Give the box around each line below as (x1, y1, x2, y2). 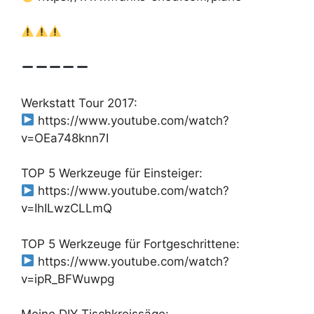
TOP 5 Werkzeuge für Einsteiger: (21, 166, 203, 180)
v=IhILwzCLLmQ (21, 201, 112, 215)
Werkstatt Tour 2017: (21, 95, 137, 110)
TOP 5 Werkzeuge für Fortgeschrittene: (21, 236, 240, 251)
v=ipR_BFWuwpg (21, 271, 114, 286)
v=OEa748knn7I (21, 130, 109, 145)
